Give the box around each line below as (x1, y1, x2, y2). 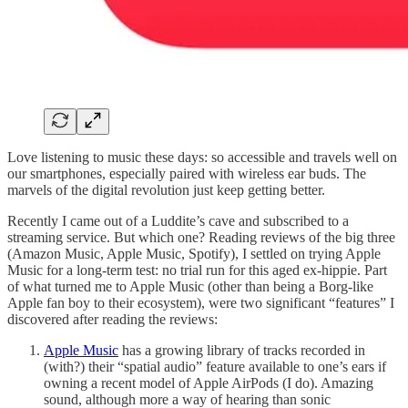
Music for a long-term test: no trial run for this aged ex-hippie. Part (7, 261, 387, 278)
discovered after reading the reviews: (7, 311, 218, 327)
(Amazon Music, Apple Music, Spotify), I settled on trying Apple (7, 245, 381, 261)
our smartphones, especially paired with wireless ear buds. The (7, 165, 366, 181)
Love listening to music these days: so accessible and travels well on (7, 148, 397, 165)
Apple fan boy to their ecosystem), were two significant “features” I (7, 294, 394, 311)
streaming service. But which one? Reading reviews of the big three (7, 229, 395, 245)
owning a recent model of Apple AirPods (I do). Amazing (44, 374, 373, 391)
